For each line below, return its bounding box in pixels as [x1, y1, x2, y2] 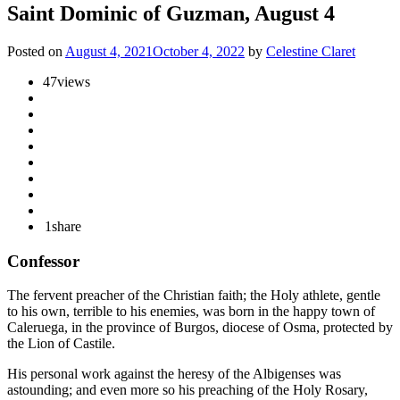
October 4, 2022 [153, 43, 245, 59]
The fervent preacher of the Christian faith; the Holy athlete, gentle [7, 287, 380, 304]
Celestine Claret [266, 43, 355, 59]
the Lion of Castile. [7, 336, 115, 352]
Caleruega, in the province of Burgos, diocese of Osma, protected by [7, 320, 393, 336]
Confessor [7, 251, 79, 271]
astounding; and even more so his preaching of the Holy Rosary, [7, 382, 368, 398]
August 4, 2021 [65, 43, 153, 59]
